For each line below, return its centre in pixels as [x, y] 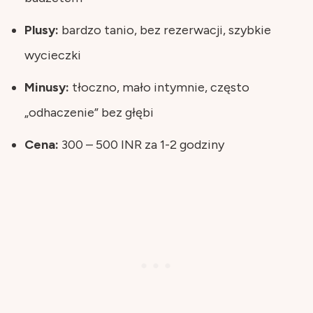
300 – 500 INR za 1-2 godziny [141, 144]
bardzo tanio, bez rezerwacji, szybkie [165, 30]
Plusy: [42, 30]
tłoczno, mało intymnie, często [159, 87]
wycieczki [53, 55]
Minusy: [47, 87]
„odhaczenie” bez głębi [89, 112]
